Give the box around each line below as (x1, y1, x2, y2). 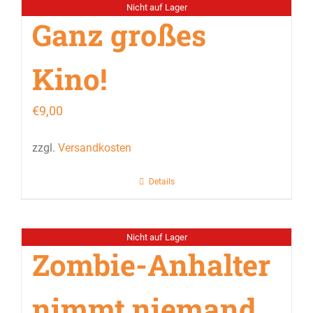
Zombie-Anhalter (32, 245, 270, 284)
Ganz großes (32, 15, 206, 54)
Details (148, 177, 175, 187)
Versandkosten (58, 141, 131, 155)
